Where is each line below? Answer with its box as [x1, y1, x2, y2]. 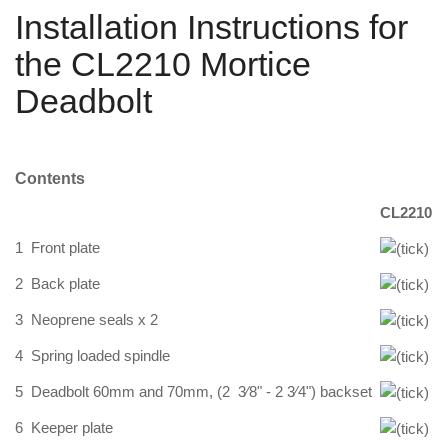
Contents [15, 169, 85, 187]
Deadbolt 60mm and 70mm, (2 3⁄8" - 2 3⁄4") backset [31, 383, 380, 401]
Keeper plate [31, 419, 113, 437]
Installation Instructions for [15, 7, 408, 46]
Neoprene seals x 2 [31, 311, 158, 329]
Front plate [31, 239, 100, 257]
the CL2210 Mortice [15, 44, 311, 83]
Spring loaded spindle [31, 347, 170, 365]
